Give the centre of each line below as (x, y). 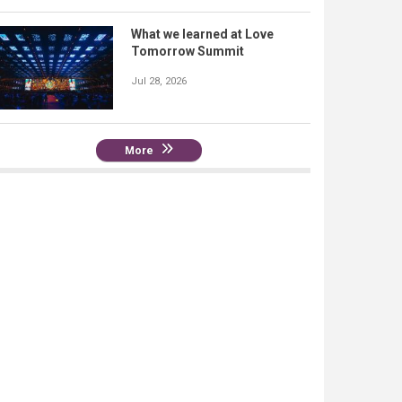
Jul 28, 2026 (159, 81)
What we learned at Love (202, 34)
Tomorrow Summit (188, 51)
